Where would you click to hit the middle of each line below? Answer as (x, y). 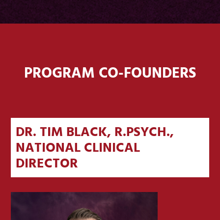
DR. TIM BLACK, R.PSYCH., (95, 133)
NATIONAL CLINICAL (78, 148)
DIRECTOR (47, 164)
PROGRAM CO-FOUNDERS (110, 73)
